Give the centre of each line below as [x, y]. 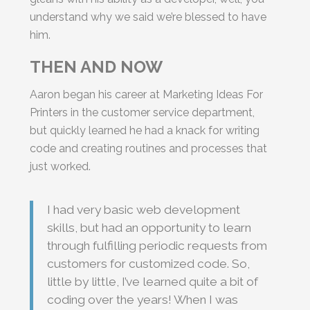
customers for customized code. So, [149, 263]
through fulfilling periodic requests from [157, 245]
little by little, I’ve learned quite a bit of [153, 281]
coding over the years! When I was [143, 299]
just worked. [61, 166]
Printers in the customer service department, [143, 112]
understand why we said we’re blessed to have [148, 17]
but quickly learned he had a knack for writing [145, 130]
